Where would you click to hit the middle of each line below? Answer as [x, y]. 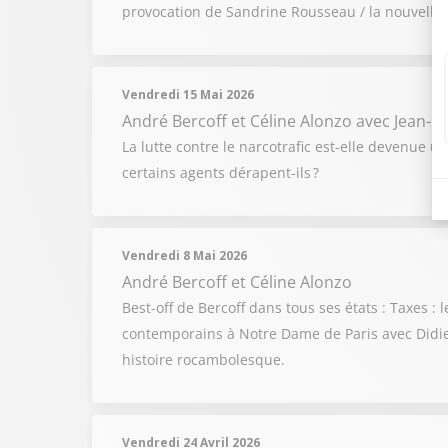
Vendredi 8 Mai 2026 [184, 255]
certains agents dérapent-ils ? [220, 172]
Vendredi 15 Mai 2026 [188, 94]
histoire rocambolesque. [203, 359]
